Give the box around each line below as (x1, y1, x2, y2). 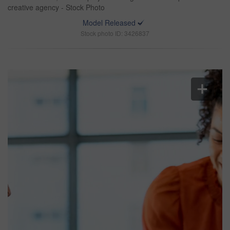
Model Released (83, 17, 136, 28)
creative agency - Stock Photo (8, 2, 105, 12)
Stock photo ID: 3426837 (81, 29, 149, 37)
